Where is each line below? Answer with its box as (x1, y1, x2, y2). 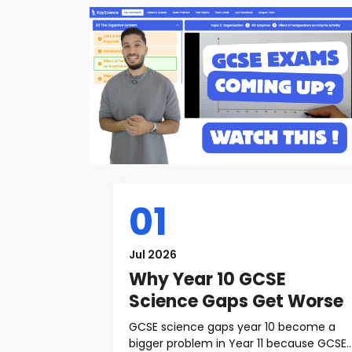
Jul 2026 (129, 247, 177, 262)
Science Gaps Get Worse (129, 289, 343, 313)
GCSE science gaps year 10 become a (129, 319, 335, 335)
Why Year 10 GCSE (129, 267, 286, 291)
